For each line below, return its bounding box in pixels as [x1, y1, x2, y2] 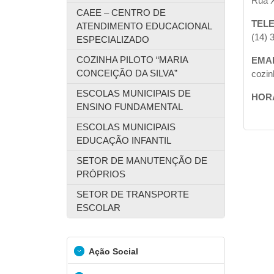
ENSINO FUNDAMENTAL [76, 102, 183, 112]
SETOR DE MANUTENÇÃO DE [76, 155, 207, 166]
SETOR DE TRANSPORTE [76, 189, 189, 199]
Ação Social [87, 246, 138, 256]
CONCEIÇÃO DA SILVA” [76, 68, 177, 78]
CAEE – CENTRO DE [76, 7, 166, 18]
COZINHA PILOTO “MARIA [76, 54, 188, 65]
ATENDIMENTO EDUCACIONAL [76, 21, 212, 31]
